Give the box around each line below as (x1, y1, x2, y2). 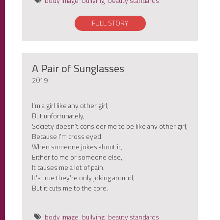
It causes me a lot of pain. (32, 161, 105, 174)
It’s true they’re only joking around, (32, 171, 135, 184)
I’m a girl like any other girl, (32, 99, 109, 112)
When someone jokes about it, (32, 140, 122, 153)
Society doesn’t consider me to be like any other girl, (32, 120, 188, 133)
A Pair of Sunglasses (32, 58, 124, 79)
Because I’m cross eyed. (32, 130, 103, 143)
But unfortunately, (32, 110, 84, 122)
